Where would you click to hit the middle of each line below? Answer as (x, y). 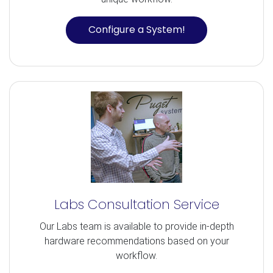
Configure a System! (136, 30)
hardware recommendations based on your (136, 241)
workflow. (136, 255)
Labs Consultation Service (136, 204)
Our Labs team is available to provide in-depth (136, 226)
